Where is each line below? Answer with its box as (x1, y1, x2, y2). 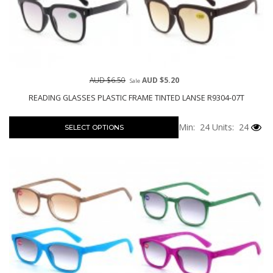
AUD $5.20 (140, 74, 179, 85)
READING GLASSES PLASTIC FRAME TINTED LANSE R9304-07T (29, 92, 244, 103)
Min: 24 (179, 121, 210, 133)
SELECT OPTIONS (64, 122, 124, 132)
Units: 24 (210, 121, 249, 133)
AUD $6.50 (90, 74, 126, 85)
